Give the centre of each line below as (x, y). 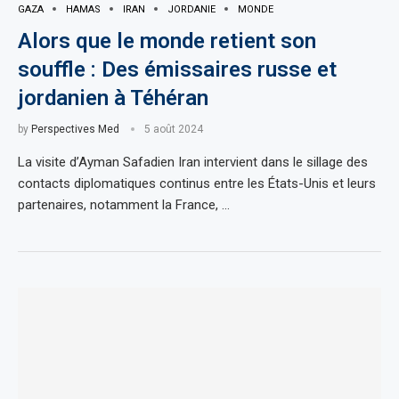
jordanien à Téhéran (113, 98)
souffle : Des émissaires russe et (177, 69)
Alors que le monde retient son (167, 41)
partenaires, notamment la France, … (124, 204)
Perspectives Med (75, 129)
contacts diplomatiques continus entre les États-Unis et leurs (197, 183)
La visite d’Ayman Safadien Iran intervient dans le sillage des (193, 162)
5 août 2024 (174, 129)
